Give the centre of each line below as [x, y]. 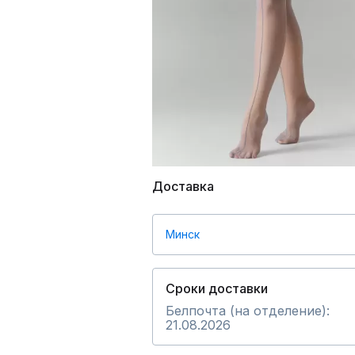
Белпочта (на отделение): [248, 310]
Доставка [183, 186]
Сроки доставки [217, 288]
